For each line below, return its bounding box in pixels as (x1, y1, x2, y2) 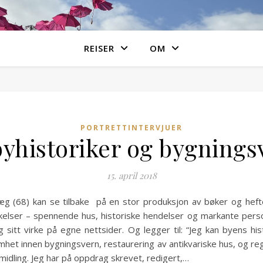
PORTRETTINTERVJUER (80, 123, 183, 133)
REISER (83, 42, 114, 54)
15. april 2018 (106, 170, 157, 181)
